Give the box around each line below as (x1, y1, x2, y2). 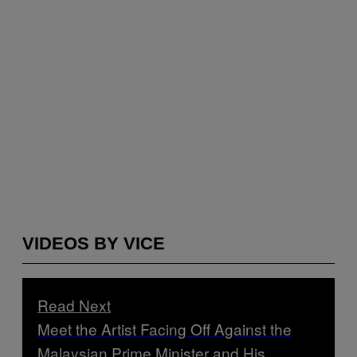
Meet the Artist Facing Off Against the (37, 318, 292, 340)
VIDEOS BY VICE (22, 233, 165, 253)
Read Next (37, 294, 111, 316)
